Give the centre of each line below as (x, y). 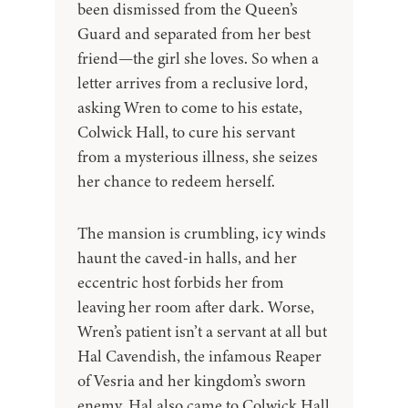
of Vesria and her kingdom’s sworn (192, 381)
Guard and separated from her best (194, 34)
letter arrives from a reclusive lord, (193, 83)
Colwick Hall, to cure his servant (186, 133)
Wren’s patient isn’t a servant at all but (202, 332)
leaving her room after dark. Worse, (196, 307)
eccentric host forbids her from (181, 283)
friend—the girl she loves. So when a (198, 59)
